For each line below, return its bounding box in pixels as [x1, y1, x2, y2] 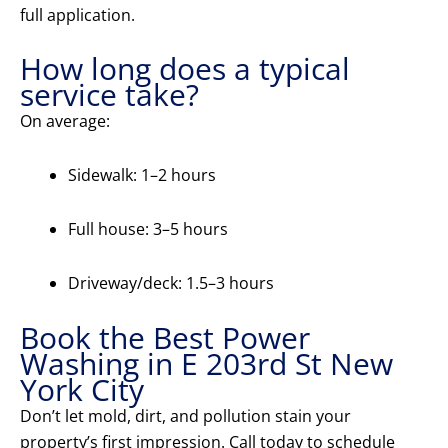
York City [20, 369, 144, 411]
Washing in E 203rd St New [20, 343, 393, 385]
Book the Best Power [20, 317, 310, 359]
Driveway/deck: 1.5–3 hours [68, 272, 274, 295]
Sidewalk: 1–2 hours [68, 164, 216, 187]
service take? [20, 74, 199, 116]
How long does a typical [20, 48, 350, 90]
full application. [20, 4, 135, 27]
